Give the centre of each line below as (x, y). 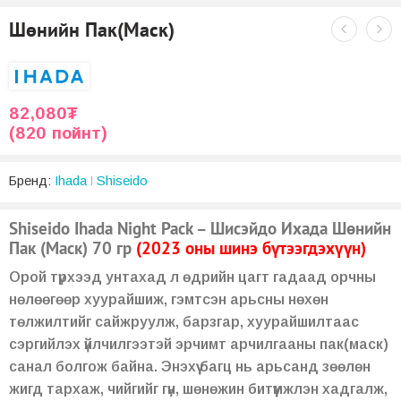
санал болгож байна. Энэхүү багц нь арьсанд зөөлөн (190, 367)
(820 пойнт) (58, 134)
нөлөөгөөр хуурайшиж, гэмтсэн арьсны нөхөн (169, 300)
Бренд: (30, 181)
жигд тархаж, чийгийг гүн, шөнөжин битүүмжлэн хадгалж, (198, 389)
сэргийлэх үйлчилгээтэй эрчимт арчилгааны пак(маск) (199, 345)
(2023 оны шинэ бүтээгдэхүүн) (251, 248)
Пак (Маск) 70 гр (73, 248)
